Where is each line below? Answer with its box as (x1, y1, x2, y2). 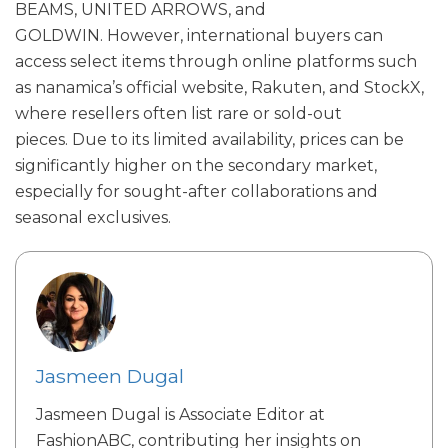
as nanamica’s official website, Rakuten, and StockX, (15, 78, 424, 98)
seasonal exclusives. (15, 208, 171, 228)
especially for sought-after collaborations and (15, 182, 378, 202)
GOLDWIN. (15, 26, 107, 46)
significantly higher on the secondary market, (15, 156, 377, 176)
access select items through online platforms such (15, 52, 417, 72)
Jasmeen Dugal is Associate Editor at (36, 405, 325, 425)
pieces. (15, 130, 72, 150)
